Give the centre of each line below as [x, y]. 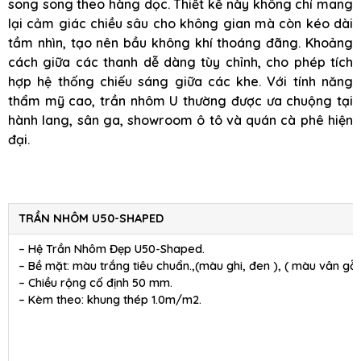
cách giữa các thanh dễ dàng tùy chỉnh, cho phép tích [180, 62]
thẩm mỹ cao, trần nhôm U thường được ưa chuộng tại [180, 100]
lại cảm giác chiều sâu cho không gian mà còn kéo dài [180, 23]
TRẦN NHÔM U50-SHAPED [91, 218]
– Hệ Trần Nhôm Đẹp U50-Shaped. [112, 249]
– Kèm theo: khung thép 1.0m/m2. [110, 299]
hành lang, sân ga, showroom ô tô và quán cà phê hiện [180, 120]
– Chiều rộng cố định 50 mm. [95, 282]
